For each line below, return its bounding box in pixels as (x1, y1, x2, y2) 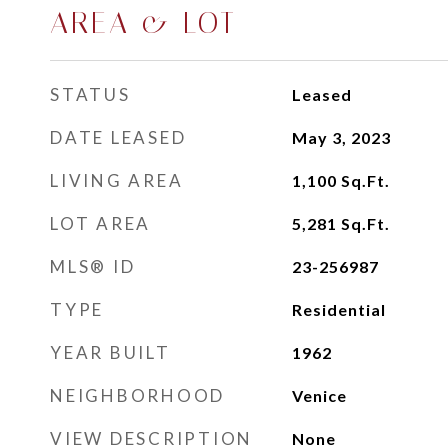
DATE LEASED (50, 127, 187, 148)
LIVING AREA (50, 170, 184, 191)
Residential (291, 300, 386, 319)
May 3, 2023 (291, 128, 391, 147)
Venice (291, 386, 347, 405)
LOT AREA (50, 213, 151, 234)
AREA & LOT (50, 6, 237, 40)
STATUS (50, 84, 131, 105)
